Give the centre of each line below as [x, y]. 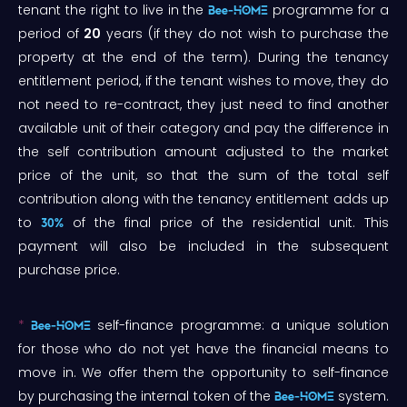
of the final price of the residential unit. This [226, 222]
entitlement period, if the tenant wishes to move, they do [203, 80]
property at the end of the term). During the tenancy [203, 57]
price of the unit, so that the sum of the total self [203, 175]
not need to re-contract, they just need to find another [203, 104]
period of [51, 33]
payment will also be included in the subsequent [203, 246]
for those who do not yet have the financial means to [203, 348]
